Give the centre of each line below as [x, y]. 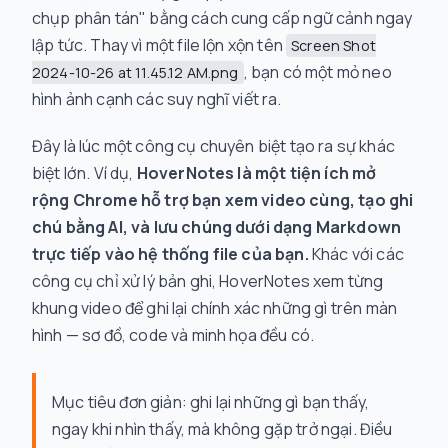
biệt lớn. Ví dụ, [84, 173]
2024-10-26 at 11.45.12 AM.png [135, 72]
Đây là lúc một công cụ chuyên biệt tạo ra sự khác [213, 146]
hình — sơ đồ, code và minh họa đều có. [173, 335]
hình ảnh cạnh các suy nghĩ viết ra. [157, 99]
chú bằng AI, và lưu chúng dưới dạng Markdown [217, 227]
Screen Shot [333, 45]
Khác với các [356, 254]
